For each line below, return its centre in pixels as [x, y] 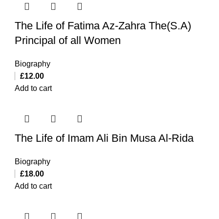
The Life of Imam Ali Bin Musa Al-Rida [104, 138]
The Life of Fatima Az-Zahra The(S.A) [103, 25]
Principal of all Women [68, 40]
